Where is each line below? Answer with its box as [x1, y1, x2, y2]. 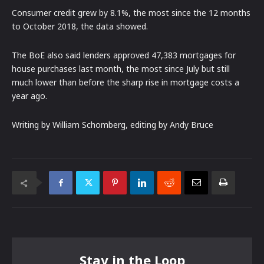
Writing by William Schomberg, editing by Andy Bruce [12, 119, 213, 131]
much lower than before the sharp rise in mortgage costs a [12, 77, 239, 88]
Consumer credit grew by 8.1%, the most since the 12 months [12, 7, 250, 19]
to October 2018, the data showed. [12, 21, 148, 32]
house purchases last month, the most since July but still [12, 63, 230, 75]
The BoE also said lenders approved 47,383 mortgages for [12, 49, 236, 61]
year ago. [12, 90, 47, 102]
